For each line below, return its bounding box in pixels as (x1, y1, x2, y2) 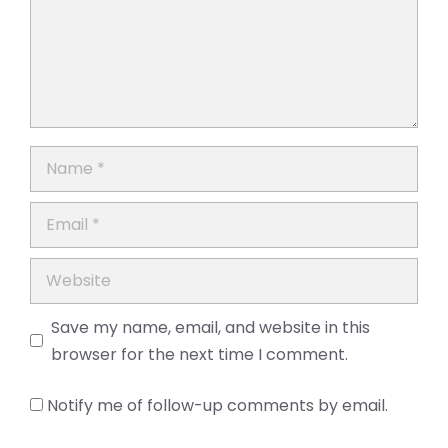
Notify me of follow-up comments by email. (47, 393, 388, 417)
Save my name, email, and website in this (51, 315, 370, 339)
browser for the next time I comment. (51, 342, 348, 366)
